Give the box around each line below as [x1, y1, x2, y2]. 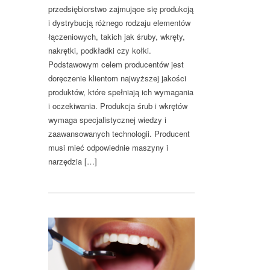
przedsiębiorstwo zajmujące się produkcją [48, 3, 193, 15]
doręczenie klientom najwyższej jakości [48, 72, 186, 84]
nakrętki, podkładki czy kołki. [48, 45, 151, 57]
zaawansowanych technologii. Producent [48, 128, 190, 140]
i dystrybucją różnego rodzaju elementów [48, 17, 190, 29]
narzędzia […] [48, 155, 97, 168]
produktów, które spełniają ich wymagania [48, 86, 193, 98]
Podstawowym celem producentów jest [48, 58, 184, 71]
